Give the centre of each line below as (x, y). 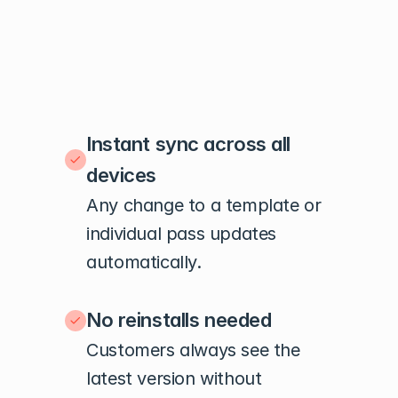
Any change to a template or (204, 205)
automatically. (144, 262)
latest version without (174, 378)
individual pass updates (181, 234)
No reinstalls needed (179, 320)
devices (122, 175)
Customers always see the (193, 350)
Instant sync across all (188, 144)
